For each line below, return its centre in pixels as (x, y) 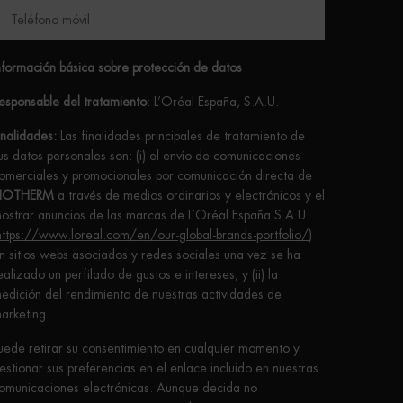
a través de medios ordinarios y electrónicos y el (189, 196)
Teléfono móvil (50, 20)
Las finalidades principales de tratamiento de (181, 136)
